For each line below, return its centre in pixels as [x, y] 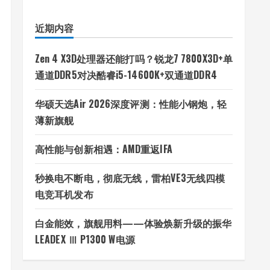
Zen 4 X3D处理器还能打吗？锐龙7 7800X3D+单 [134, 58]
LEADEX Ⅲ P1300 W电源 [86, 239]
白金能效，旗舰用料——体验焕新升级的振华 [133, 223]
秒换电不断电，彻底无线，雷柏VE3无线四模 [130, 178]
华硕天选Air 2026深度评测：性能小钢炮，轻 [131, 104]
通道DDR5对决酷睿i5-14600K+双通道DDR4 [127, 75]
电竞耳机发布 [64, 194]
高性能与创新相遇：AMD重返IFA [104, 149]
